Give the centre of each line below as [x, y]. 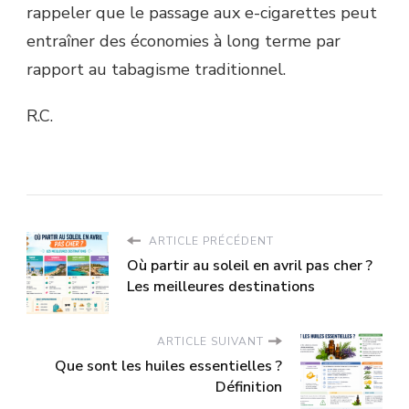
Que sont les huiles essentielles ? [168, 366]
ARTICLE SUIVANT [210, 341]
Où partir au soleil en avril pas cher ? [250, 265]
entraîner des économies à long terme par [184, 41]
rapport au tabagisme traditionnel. [156, 69]
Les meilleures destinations [221, 286]
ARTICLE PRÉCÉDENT [210, 241]
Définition [249, 387]
